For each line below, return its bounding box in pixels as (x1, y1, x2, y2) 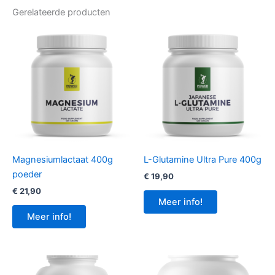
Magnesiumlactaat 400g (12, 153, 113, 165)
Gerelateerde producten (12, 6, 110, 18)
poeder (12, 168, 42, 180)
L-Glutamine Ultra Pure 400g (144, 153, 261, 165)
